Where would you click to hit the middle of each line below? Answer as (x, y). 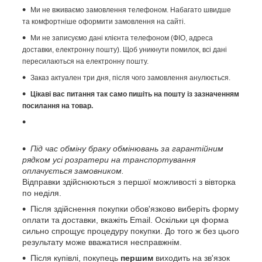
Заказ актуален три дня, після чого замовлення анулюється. (130, 77)
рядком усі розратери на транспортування (109, 159)
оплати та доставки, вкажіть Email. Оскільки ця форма (125, 220)
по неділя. (42, 193)
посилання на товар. (58, 106)
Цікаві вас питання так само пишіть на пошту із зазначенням (135, 94)
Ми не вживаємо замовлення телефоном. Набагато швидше (131, 10)
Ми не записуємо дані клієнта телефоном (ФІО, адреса (122, 38)
